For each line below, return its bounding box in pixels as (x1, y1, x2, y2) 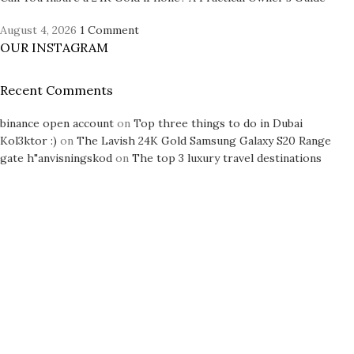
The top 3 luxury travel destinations (132, 150, 322, 165)
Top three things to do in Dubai (134, 115, 303, 130)
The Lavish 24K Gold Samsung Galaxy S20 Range (77, 133, 331, 148)
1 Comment (80, 22, 139, 37)
